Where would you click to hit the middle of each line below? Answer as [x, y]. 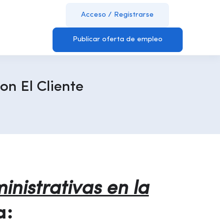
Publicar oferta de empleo [117, 40]
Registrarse [134, 15]
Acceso [94, 15]
